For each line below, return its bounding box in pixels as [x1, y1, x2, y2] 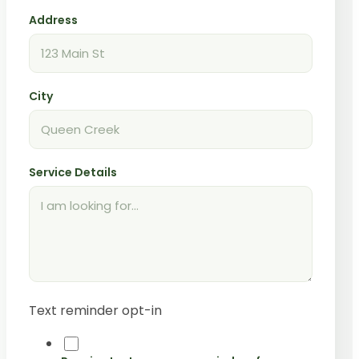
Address [29, 11, 78, 28]
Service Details [29, 163, 117, 180]
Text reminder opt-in [29, 301, 162, 320]
